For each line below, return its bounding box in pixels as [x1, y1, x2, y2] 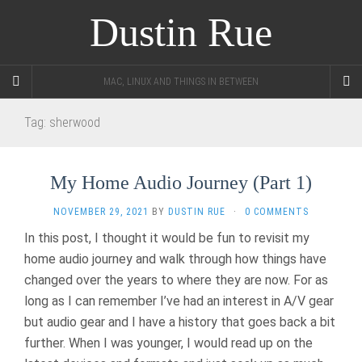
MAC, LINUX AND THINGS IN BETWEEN [103, 76, 259, 87]
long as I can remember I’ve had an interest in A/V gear [24, 293, 334, 309]
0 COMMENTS [245, 206, 309, 217]
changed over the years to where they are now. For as [24, 272, 328, 288]
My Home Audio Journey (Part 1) [50, 172, 312, 193]
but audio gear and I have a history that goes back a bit [24, 314, 335, 330]
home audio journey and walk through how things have [24, 251, 326, 267]
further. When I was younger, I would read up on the [24, 335, 313, 351]
